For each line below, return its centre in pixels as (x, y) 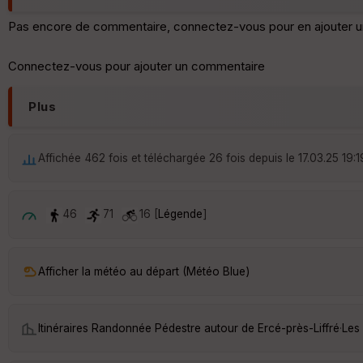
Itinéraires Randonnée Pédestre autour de (148, 328)
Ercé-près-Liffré (299, 328)
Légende (180, 214)
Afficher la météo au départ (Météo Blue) (144, 271)
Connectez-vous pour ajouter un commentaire (137, 66)
